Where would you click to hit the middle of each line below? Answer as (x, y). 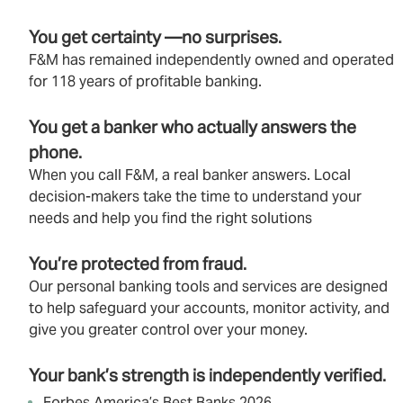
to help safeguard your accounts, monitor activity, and (209, 308)
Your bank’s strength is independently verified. (207, 375)
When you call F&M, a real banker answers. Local (190, 175)
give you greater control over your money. (168, 330)
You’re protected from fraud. (138, 264)
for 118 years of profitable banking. (145, 81)
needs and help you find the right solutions (170, 218)
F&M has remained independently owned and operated (211, 60)
